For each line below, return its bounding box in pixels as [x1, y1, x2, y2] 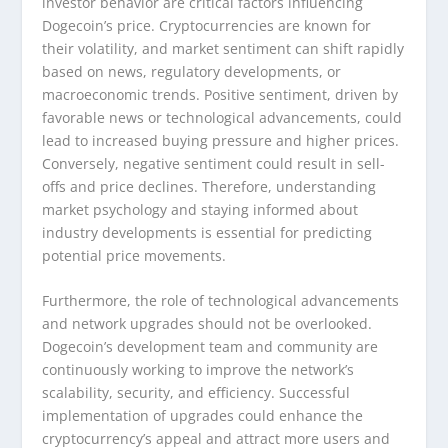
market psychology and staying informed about [42, 199, 359, 219]
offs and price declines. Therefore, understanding [42, 176, 377, 196]
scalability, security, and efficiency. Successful [42, 383, 351, 403]
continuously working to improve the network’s [42, 360, 355, 380]
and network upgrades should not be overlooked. [42, 314, 373, 334]
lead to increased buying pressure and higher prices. [42, 130, 400, 150]
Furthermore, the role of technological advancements [42, 291, 400, 311]
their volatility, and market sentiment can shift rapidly [42, 38, 405, 58]
